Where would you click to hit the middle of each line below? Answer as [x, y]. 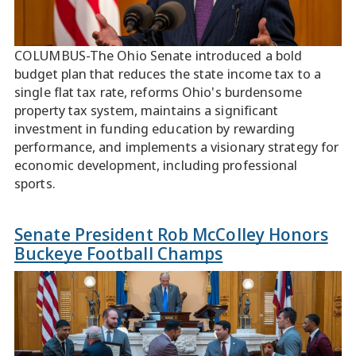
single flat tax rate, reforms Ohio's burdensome [158, 92]
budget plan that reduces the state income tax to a [168, 74]
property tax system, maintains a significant [147, 110]
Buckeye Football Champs [119, 253]
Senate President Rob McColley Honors [171, 234]
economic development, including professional [156, 165]
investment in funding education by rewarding [155, 128]
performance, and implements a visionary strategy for [177, 147]
